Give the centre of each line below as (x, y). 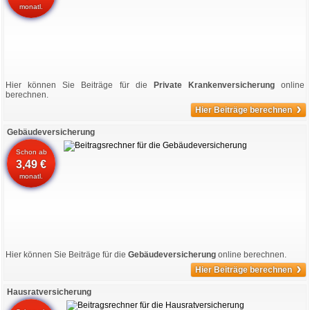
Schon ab (31, 152)
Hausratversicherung (49, 292)
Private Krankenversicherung (214, 85)
